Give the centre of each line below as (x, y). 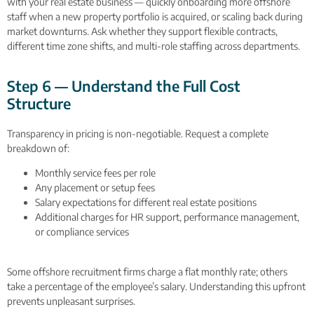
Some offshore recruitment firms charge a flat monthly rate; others (147, 271)
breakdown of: (38, 149)
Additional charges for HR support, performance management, (167, 217)
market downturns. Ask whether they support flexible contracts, (142, 31)
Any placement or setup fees (95, 188)
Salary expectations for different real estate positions (146, 203)
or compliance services (82, 232)
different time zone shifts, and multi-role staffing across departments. (153, 46)
